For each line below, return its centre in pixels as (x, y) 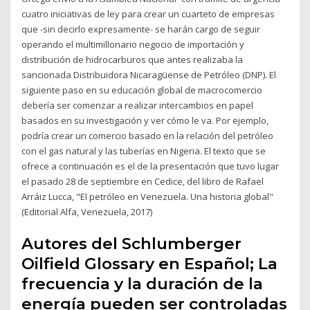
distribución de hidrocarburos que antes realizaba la (133, 60)
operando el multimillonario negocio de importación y (133, 45)
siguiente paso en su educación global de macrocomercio (142, 90)
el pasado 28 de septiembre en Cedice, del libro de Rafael (143, 182)
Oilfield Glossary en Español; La (150, 263)
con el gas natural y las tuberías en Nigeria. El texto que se (144, 151)
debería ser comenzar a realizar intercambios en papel (138, 106)
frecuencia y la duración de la (143, 283)
